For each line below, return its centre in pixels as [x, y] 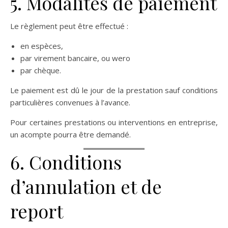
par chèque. [41, 70]
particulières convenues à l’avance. [70, 102]
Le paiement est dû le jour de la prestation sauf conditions [114, 90]
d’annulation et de [86, 186]
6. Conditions [66, 162]
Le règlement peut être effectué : [69, 26]
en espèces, [42, 46]
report [37, 211]
